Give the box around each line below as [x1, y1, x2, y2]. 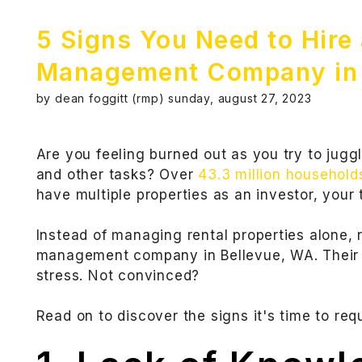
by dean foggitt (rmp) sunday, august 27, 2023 [36, 91, 312, 106]
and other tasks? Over [36, 166, 199, 183]
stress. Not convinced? [36, 267, 200, 284]
